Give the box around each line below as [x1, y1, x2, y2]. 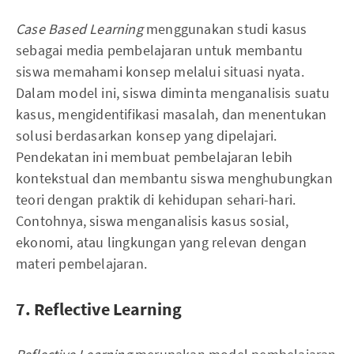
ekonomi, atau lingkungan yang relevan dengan [16, 232, 307, 251]
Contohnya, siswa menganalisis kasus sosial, [16, 211, 289, 230]
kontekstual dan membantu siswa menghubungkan [16, 168, 333, 187]
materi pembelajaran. [16, 254, 147, 273]
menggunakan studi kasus [146, 19, 307, 38]
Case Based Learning [16, 19, 146, 38]
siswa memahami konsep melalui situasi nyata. [16, 62, 304, 81]
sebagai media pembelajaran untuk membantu [16, 40, 303, 59]
